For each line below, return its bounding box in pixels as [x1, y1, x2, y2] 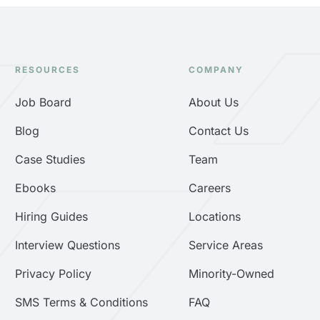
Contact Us [188, 124, 249, 139]
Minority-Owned [188, 266, 274, 281]
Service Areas [188, 238, 263, 253]
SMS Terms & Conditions [15, 295, 149, 310]
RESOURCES [15, 64, 81, 76]
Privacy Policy [15, 266, 92, 281]
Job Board [15, 95, 72, 110]
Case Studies [15, 152, 86, 167]
